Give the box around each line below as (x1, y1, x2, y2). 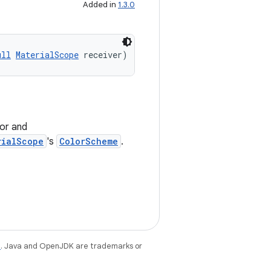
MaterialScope (16, 49, 79, 60)
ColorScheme (59, 135, 118, 147)
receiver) (79, 49, 128, 60)
